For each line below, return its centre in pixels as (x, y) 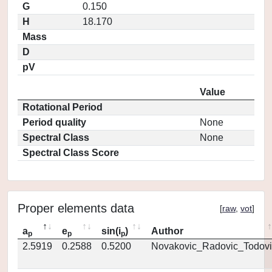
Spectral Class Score (71, 153)
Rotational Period (63, 107)
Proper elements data (76, 208)
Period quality (54, 122)
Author (167, 231)
